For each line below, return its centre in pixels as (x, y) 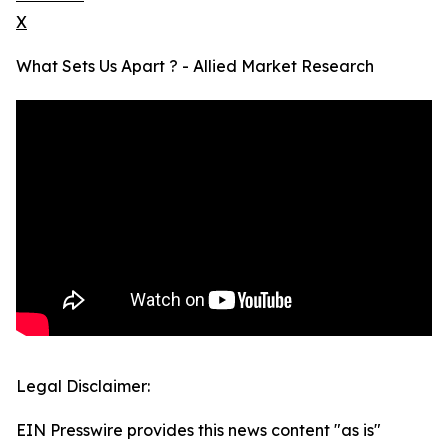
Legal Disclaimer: (83, 386)
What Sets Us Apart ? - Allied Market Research (195, 66)
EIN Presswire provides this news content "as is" (198, 430)
